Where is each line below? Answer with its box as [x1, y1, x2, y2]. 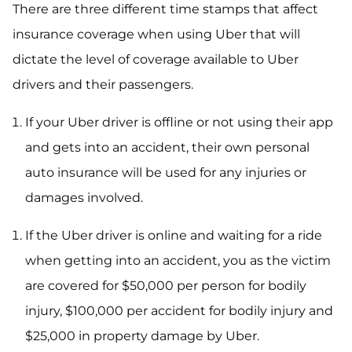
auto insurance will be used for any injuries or [25, 165, 306, 180]
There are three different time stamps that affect [13, 2, 318, 16]
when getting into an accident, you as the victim [25, 253, 331, 268]
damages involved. [25, 190, 143, 205]
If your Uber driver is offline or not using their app [25, 115, 333, 130]
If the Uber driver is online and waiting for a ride [25, 228, 322, 243]
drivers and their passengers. [13, 77, 193, 92]
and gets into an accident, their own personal [25, 140, 310, 155]
